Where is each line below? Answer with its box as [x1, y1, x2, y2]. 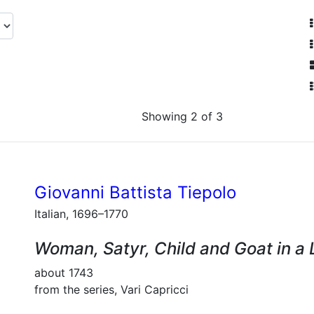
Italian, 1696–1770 [34, 207, 128, 221]
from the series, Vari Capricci [34, 282, 189, 296]
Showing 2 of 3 [141, 109, 223, 123]
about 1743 [34, 266, 93, 280]
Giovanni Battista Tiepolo [34, 182, 236, 203]
